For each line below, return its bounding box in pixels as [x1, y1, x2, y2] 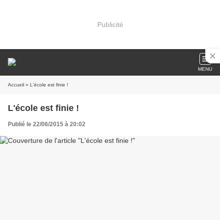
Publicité [97, 20, 123, 28]
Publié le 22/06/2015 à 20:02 [8, 121, 85, 128]
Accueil [8, 82, 24, 87]
